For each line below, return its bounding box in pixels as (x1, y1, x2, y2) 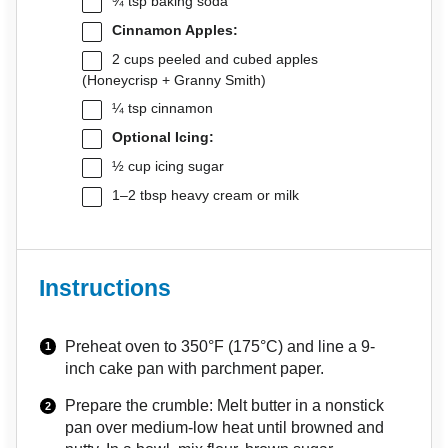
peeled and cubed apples (153, 52, 318, 68)
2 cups (111, 52, 154, 68)
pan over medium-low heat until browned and (65, 419, 385, 437)
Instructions (39, 276, 172, 302)
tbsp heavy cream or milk (135, 188, 299, 204)
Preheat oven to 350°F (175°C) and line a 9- (65, 337, 376, 355)
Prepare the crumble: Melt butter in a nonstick (65, 397, 385, 415)
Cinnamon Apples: (111, 23, 238, 39)
